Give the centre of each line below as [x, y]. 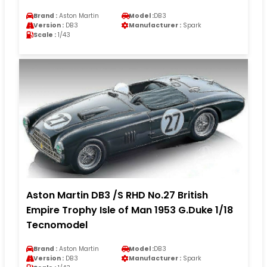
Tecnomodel [57, 225]
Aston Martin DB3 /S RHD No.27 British [117, 195]
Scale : [45, 35]
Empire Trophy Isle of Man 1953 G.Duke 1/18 [130, 210]
